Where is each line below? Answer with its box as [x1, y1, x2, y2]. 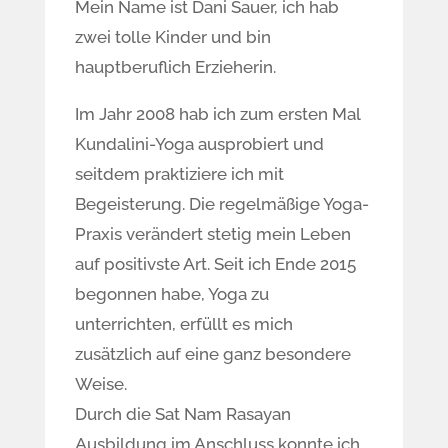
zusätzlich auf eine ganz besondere [74, 344, 351, 364]
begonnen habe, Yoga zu [74, 284, 269, 304]
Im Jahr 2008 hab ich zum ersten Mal [74, 104, 360, 124]
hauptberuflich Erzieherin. [74, 57, 276, 77]
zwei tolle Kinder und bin [74, 27, 271, 47]
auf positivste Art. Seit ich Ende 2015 [74, 254, 356, 274]
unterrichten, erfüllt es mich [74, 314, 293, 334]
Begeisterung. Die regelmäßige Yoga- [74, 194, 369, 214]
